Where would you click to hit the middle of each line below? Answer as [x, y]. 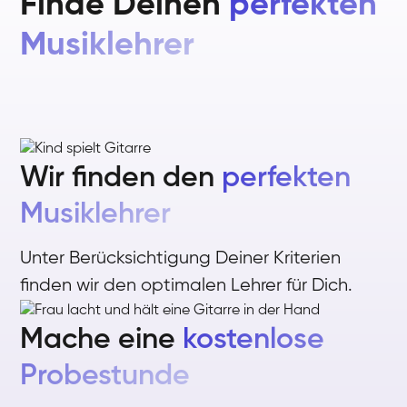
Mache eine [102, 340]
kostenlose [254, 340]
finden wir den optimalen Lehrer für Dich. [187, 286]
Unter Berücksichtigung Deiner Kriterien [181, 258]
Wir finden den [121, 178]
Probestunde [105, 376]
